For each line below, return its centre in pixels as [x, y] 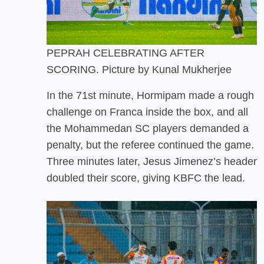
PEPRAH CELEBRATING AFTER [126, 53]
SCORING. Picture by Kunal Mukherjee [139, 69]
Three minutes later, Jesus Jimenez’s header [152, 161]
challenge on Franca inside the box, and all [147, 112]
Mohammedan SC [107, 128]
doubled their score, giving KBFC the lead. [146, 178]
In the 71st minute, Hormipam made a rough [150, 95]
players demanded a [199, 128]
